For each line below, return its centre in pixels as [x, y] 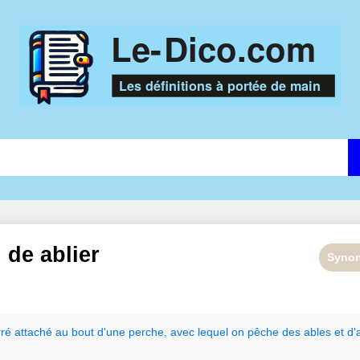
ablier [70, 255]
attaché [33, 332]
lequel [213, 332]
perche [146, 332]
